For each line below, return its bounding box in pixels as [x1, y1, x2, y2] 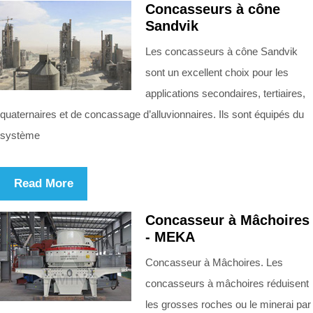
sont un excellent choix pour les [145, 66, 289, 78]
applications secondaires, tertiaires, [145, 87, 305, 99]
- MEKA [145, 228, 195, 245]
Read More [14, 176, 73, 190]
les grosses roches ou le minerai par [145, 298, 311, 310]
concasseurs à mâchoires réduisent [145, 277, 309, 289]
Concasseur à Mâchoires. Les [145, 256, 283, 268]
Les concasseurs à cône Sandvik [145, 45, 298, 57]
